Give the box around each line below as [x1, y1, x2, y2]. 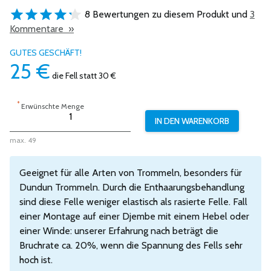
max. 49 [10, 135, 36, 145]
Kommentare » [10, 23, 74, 34]
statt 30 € [77, 70, 116, 81]
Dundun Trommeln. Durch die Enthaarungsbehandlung [19, 181, 244, 193]
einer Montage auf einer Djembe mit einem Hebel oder [19, 211, 249, 222]
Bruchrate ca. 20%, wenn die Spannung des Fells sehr [19, 240, 243, 251]
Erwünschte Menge [21, 102, 84, 111]
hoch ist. [19, 254, 53, 266]
